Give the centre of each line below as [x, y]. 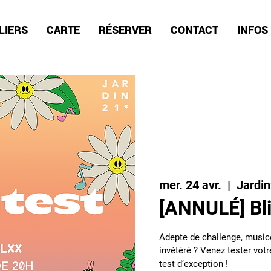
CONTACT [194, 30]
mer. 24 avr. [190, 185]
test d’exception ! [194, 263]
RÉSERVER [125, 30]
